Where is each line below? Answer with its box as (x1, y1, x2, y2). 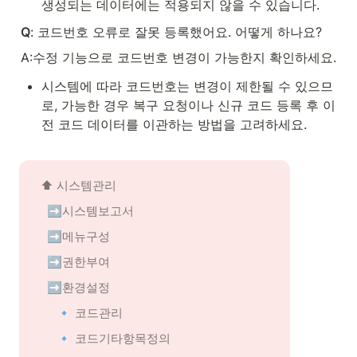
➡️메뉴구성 (47, 229, 110, 244)
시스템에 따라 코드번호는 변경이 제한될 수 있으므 (41, 78, 333, 94)
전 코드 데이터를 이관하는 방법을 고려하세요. (41, 116, 307, 132)
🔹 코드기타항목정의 (57, 331, 171, 346)
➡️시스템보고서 (47, 203, 134, 218)
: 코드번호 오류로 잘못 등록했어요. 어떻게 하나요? (30, 24, 322, 40)
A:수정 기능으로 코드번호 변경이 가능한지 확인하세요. (21, 49, 336, 65)
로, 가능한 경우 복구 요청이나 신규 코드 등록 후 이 (41, 97, 335, 113)
